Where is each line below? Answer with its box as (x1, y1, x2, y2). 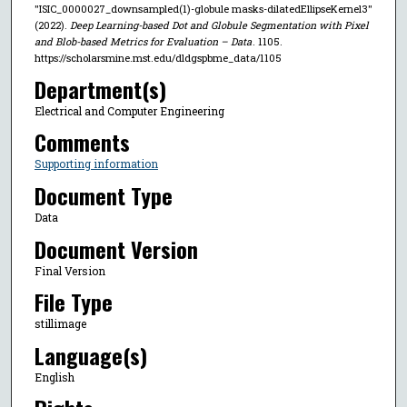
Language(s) (34, 338, 147, 372)
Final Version (34, 263, 105, 278)
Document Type (34, 179, 173, 213)
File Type (34, 285, 113, 319)
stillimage (34, 316, 86, 332)
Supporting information (34, 156, 158, 172)
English (34, 369, 74, 384)
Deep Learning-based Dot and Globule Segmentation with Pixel (69, 17, 369, 32)
